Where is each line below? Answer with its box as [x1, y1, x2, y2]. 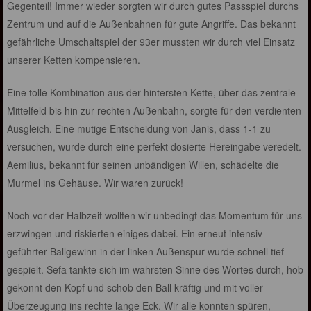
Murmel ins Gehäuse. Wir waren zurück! [7, 176, 184, 190]
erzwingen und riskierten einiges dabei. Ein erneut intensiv [7, 226, 263, 241]
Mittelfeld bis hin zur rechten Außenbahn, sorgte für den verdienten [7, 103, 302, 118]
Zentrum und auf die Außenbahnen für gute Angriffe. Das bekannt [7, 17, 296, 31]
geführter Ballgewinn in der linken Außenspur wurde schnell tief [7, 244, 285, 259]
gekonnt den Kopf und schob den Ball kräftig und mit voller [7, 280, 264, 295]
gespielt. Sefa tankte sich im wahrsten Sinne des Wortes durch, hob [7, 262, 304, 277]
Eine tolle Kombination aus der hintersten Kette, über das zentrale [7, 85, 296, 100]
